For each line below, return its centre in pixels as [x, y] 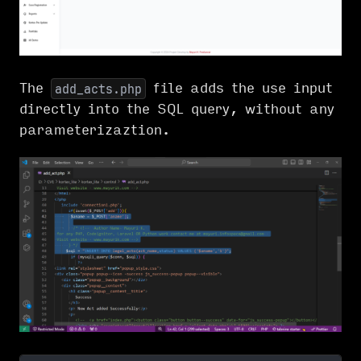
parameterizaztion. [95, 130]
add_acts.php [98, 89]
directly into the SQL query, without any [177, 109]
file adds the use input [239, 88]
